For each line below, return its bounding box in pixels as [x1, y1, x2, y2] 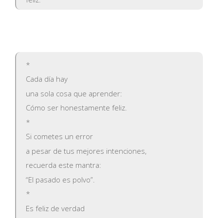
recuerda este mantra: [26, 160, 102, 170]
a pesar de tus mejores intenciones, [26, 145, 147, 156]
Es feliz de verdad [26, 203, 85, 213]
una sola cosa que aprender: [26, 88, 123, 98]
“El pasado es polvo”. [26, 174, 95, 184]
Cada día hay [26, 74, 68, 84]
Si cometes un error [26, 131, 93, 142]
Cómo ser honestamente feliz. [26, 103, 127, 113]
